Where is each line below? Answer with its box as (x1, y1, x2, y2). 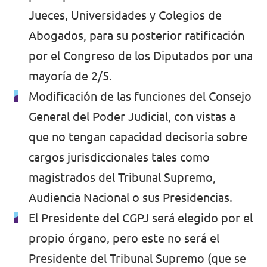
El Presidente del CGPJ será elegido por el (29, 211, 253, 225)
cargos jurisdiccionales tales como (29, 150, 210, 164)
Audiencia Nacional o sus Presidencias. (29, 191, 232, 205)
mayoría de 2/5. (29, 69, 112, 83)
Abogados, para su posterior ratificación (29, 29, 244, 43)
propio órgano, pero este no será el (29, 231, 219, 246)
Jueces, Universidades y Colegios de (29, 8, 222, 23)
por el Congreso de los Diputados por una (29, 49, 253, 63)
